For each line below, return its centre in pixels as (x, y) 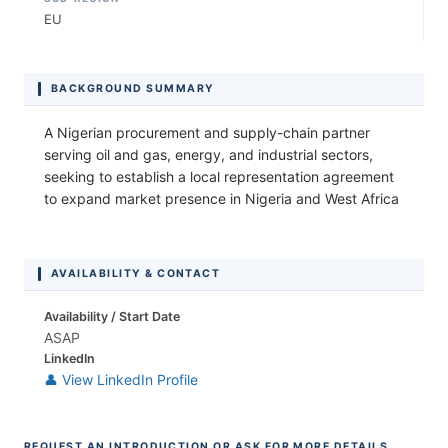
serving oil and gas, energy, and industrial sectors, (208, 154)
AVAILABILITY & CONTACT (136, 273)
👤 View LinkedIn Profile (121, 379)
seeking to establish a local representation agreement (219, 176)
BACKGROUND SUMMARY (133, 88)
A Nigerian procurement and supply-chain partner (207, 132)
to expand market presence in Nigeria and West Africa (221, 198)
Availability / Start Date (112, 316)
